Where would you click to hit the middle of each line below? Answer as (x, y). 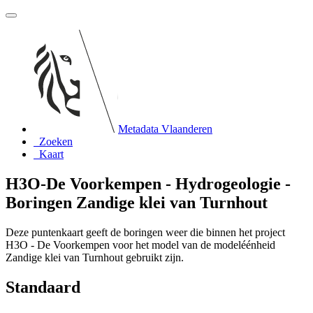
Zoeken (56, 141)
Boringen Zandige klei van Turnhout (137, 202)
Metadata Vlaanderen (165, 129)
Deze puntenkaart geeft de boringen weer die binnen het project (145, 232)
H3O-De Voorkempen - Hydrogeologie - (148, 183)
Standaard (43, 287)
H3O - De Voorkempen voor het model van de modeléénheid (140, 245)
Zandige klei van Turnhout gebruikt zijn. (95, 257)
